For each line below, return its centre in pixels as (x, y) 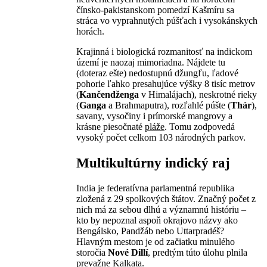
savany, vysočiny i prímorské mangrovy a (154, 116)
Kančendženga (110, 94)
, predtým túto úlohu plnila (198, 253)
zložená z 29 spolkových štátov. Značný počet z (166, 199)
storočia (92, 253)
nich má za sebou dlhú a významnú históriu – (161, 210)
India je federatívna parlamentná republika (155, 188)
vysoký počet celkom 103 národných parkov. (161, 137)
